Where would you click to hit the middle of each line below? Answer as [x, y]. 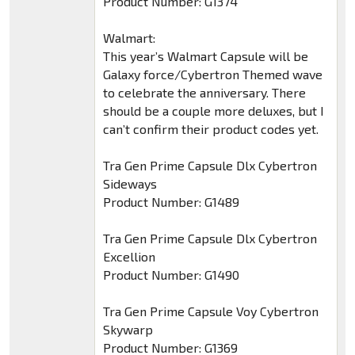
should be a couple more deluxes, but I [213, 111]
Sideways [130, 184]
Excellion [129, 257]
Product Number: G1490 [171, 275]
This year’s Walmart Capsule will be [205, 56]
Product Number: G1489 [171, 202]
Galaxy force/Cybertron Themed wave [212, 74]
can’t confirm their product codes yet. [210, 129]
